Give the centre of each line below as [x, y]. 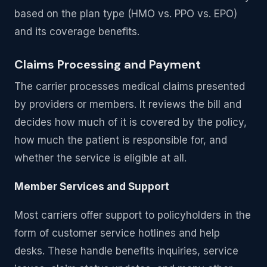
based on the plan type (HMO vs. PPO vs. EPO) [126, 14]
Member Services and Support [92, 187]
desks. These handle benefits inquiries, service [126, 251]
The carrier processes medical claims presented [130, 87]
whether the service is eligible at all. [100, 158]
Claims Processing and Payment [108, 65]
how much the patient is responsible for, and [121, 140]
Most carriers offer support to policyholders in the [133, 215]
